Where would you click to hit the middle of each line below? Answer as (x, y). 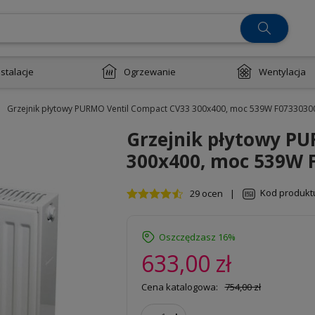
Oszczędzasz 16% (197, 237)
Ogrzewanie (149, 72)
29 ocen (206, 193)
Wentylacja (282, 72)
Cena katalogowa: (180, 287)
